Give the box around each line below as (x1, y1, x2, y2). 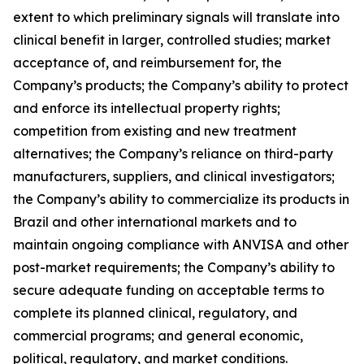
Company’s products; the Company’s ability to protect (13, 77, 349, 93)
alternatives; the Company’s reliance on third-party (13, 145, 333, 162)
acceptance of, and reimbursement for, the (13, 54, 282, 71)
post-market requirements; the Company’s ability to (13, 259, 335, 275)
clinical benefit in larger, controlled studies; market (13, 32, 331, 48)
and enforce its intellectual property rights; (13, 100, 280, 116)
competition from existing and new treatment (13, 123, 297, 139)
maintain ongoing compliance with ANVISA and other (13, 236, 349, 253)
